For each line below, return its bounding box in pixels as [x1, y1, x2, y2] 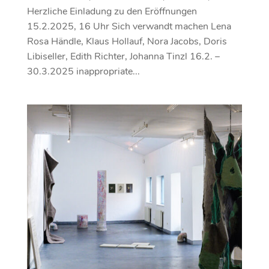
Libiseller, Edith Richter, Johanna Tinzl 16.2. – [26, 49, 220, 63]
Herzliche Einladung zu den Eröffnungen [26, 4, 199, 18]
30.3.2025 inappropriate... [26, 64, 140, 78]
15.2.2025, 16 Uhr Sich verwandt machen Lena [26, 19, 231, 33]
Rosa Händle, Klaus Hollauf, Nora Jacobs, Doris [26, 34, 227, 48]
